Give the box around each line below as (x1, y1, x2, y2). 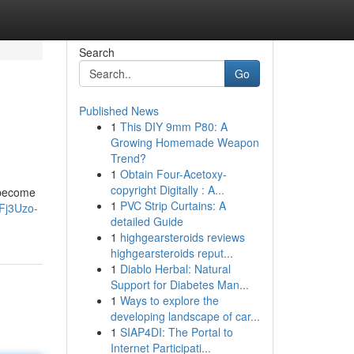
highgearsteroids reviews (119, 229, 245, 245)
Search (78, 44, 115, 60)
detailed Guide (110, 213, 183, 229)
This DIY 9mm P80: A (119, 119, 228, 134)
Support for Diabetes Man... (110, 277, 249, 292)
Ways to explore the (119, 292, 219, 308)
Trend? (110, 150, 146, 166)
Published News (78, 103, 159, 119)
